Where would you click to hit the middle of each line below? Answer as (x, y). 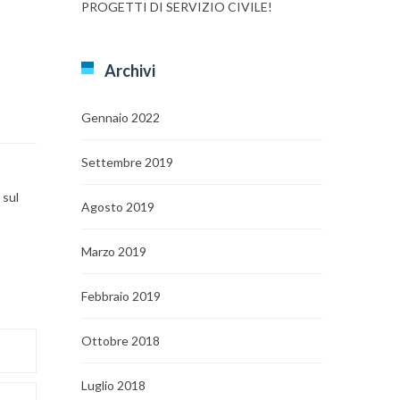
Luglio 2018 (113, 385)
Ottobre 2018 (121, 341)
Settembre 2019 (127, 162)
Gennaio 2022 (121, 117)
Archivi (130, 71)
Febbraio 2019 (121, 296)
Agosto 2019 (118, 207)
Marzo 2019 (114, 251)
